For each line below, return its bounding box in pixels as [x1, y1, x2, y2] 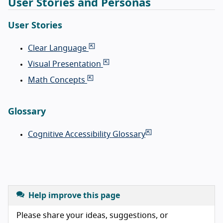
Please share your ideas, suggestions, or [16, 212, 168, 220]
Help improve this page [28, 192, 120, 200]
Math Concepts [28, 76, 87, 85]
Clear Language [28, 44, 89, 53]
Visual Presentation [28, 60, 103, 69]
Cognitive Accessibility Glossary [28, 130, 145, 139]
